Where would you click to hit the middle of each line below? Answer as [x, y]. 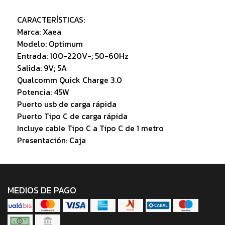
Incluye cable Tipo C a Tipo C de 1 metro [90, 128]
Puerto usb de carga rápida [67, 104]
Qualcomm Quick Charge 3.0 [69, 80]
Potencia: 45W [43, 92]
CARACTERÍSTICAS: [51, 20]
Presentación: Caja [51, 140]
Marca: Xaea [39, 32]
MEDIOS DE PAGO [42, 191]
